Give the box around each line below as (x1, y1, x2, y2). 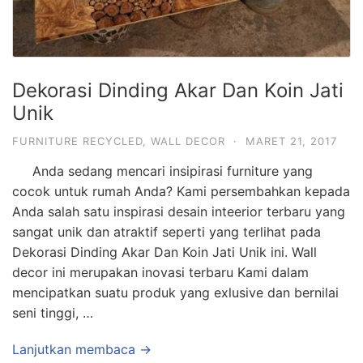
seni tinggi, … (12, 305, 93, 321)
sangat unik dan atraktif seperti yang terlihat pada (12, 224, 321, 240)
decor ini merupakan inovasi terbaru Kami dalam (12, 264, 309, 280)
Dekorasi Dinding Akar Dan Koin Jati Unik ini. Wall (12, 244, 317, 260)
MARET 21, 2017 (246, 135, 337, 147)
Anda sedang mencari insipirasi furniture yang (12, 163, 313, 179)
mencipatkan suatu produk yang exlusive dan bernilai (12, 284, 339, 301)
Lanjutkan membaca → (12, 341, 152, 357)
